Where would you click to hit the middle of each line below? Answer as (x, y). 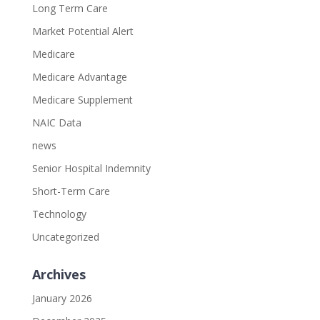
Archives (59, 275)
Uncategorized (65, 237)
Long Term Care (70, 9)
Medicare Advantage (79, 77)
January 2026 (62, 299)
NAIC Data (56, 123)
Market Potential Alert (82, 31)
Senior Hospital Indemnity (91, 169)
